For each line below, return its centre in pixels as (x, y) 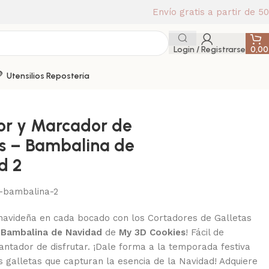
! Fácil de (204, 232)
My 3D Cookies (152, 232)
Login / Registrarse (210, 49)
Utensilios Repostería (48, 76)
